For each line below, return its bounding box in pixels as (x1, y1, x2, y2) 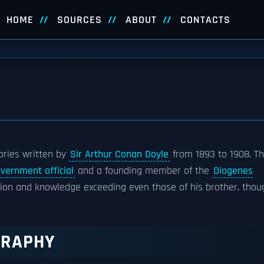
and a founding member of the (75, 164, 212, 177)
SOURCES (57, 14, 102, 27)
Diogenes (213, 164, 253, 177)
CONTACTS (180, 14, 230, 27)
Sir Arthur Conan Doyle (70, 148, 169, 161)
